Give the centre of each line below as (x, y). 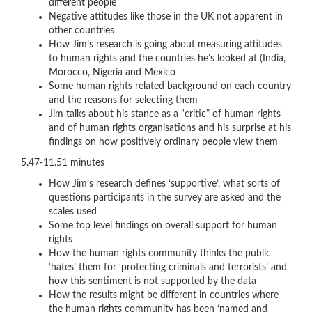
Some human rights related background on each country (170, 86)
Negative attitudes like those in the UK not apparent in (166, 17)
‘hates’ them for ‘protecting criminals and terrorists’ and (168, 267)
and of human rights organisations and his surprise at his (170, 128)
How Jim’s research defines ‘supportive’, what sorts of (164, 184)
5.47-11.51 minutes (63, 163)
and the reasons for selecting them (123, 100)
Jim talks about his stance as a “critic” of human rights (165, 114)
